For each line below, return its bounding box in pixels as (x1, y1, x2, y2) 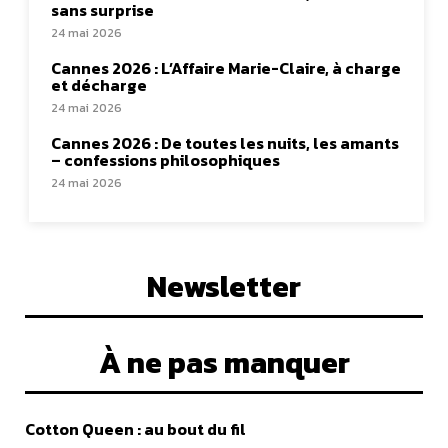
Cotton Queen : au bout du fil (25, 417, 246, 441)
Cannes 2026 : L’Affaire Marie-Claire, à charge (51, 56, 401, 80)
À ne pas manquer (98, 340, 350, 385)
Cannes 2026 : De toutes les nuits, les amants (51, 131, 399, 155)
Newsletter (147, 264, 301, 309)
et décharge (51, 73, 147, 97)
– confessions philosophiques (51, 148, 280, 172)
